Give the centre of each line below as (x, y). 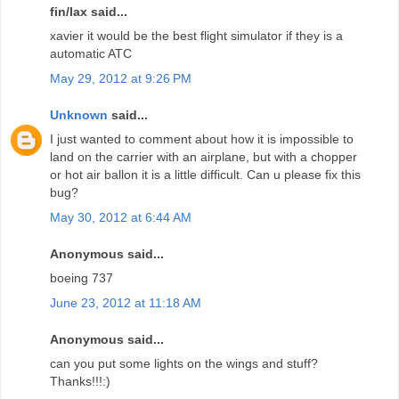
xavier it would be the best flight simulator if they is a (196, 36)
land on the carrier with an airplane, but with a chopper (204, 157)
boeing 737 (81, 278)
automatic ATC (91, 54)
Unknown (79, 115)
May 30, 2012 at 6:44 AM (121, 217)
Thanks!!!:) (80, 382)
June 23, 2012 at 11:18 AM (126, 302)
